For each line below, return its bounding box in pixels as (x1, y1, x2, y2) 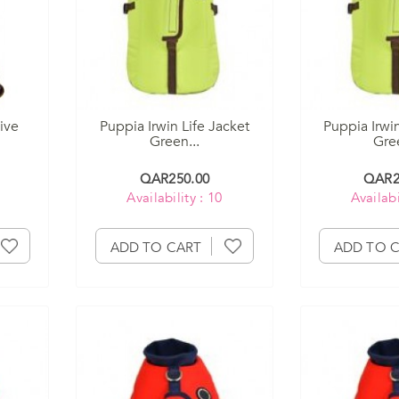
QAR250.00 (139, 170, 210, 189)
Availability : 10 (126, 189, 223, 208)
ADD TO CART (110, 239, 202, 257)
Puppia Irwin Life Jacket (99, 117, 249, 137)
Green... (149, 132, 199, 152)
